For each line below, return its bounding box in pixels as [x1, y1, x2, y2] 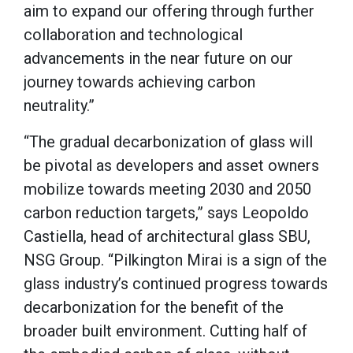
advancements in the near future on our [24, 49, 293, 69]
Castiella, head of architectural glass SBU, [24, 227, 310, 247]
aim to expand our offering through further [24, 2, 314, 21]
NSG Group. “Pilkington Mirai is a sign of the [24, 251, 327, 270]
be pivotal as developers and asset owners [24, 156, 319, 176]
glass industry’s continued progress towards [24, 274, 328, 294]
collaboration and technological [24, 25, 243, 45]
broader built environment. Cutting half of [24, 321, 307, 341]
